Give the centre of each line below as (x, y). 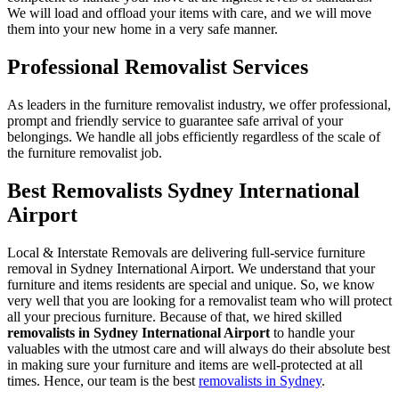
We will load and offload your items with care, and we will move (189, 13)
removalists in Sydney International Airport (138, 332)
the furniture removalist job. (85, 152)
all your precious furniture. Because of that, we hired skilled (175, 316)
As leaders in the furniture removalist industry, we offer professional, (199, 104)
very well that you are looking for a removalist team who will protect (199, 300)
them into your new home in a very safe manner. (142, 29)
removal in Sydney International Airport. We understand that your (191, 268)
